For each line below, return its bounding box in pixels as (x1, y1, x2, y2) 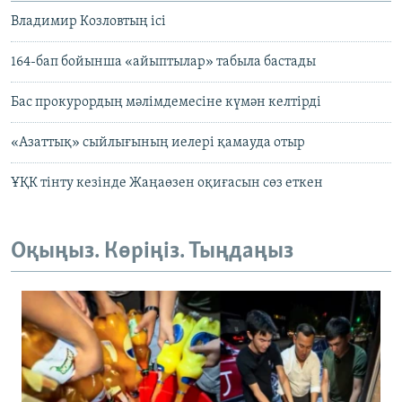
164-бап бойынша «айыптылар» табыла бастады (11, 55, 316, 70)
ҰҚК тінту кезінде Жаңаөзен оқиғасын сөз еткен (11, 176, 323, 191)
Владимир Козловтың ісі (11, 14, 166, 30)
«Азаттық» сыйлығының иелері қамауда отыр (11, 135, 305, 151)
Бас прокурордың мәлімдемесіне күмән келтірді (11, 95, 321, 110)
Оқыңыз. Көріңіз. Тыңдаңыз (11, 240, 293, 265)
